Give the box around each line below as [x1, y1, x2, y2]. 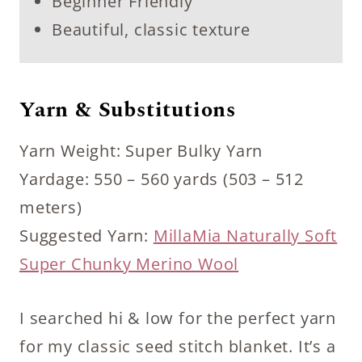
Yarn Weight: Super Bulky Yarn [19, 140, 263, 162]
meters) [19, 196, 82, 218]
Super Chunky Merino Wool [19, 253, 239, 275]
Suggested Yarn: [19, 225, 154, 246]
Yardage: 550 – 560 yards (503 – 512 [19, 168, 304, 190]
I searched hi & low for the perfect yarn [19, 307, 336, 329]
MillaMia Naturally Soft [153, 225, 338, 246]
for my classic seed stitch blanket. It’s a [19, 335, 336, 357]
